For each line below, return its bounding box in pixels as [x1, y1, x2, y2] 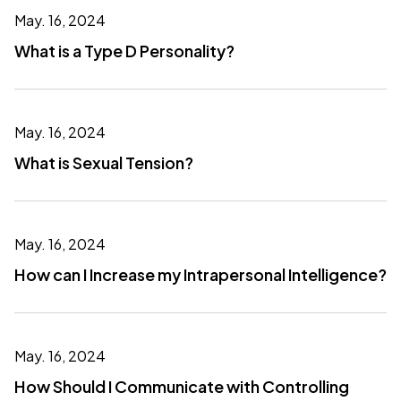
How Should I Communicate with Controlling [14, 376, 349, 397]
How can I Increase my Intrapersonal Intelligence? [14, 264, 387, 285]
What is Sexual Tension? [14, 152, 193, 173]
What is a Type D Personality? [14, 40, 235, 61]
